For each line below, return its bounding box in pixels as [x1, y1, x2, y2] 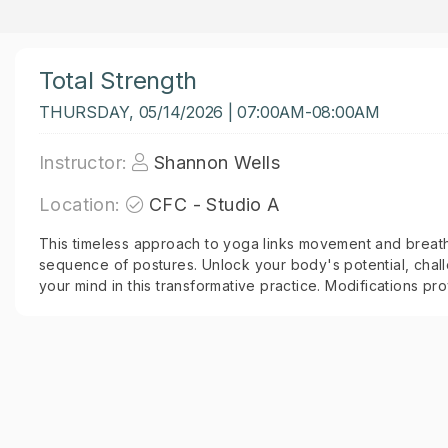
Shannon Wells [153, 152, 281, 173]
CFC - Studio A [149, 194, 280, 215]
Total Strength [39, 66, 197, 95]
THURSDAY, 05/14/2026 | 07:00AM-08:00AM [39, 102, 380, 122]
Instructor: [39, 152, 128, 173]
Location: [39, 194, 121, 215]
